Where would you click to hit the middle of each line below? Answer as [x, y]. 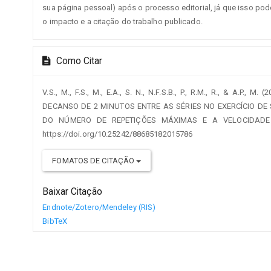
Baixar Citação [72, 192]
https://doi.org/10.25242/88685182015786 [118, 134]
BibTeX [55, 221]
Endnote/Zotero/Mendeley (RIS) [99, 207]
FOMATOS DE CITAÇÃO [94, 161]
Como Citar [78, 61]
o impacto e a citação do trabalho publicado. [122, 22]
